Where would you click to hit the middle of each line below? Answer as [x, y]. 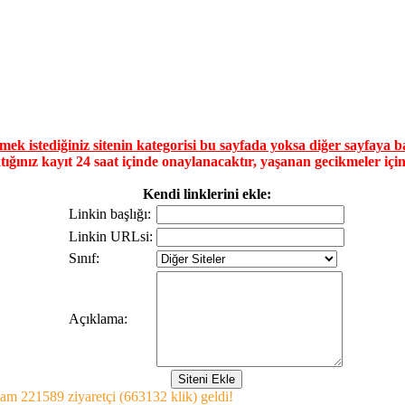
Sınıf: [84, 258]
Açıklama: [98, 318]
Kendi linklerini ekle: [207, 193]
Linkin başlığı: [110, 213]
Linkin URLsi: [111, 236]
